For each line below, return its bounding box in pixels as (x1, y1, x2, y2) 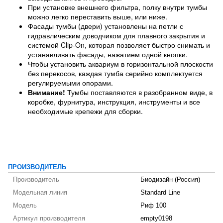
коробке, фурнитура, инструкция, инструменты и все (28, 97, 200, 107)
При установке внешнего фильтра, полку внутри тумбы (28, 2, 207, 12)
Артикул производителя (13, 215, 85, 222)
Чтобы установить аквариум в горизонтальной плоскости (28, 59, 213, 69)
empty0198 (140, 215, 172, 222)
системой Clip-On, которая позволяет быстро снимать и (28, 40, 210, 50)
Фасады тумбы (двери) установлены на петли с (28, 21, 183, 31)
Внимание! (28, 87, 65, 97)
